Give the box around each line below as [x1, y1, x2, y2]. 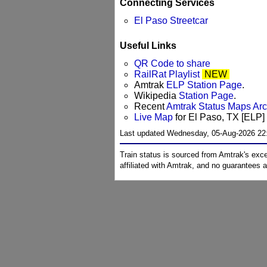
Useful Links [120, 41, 176, 51]
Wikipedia [134, 91, 179, 101]
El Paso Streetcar [134, 15, 208, 26]
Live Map [134, 112, 175, 123]
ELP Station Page [166, 80, 242, 91]
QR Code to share [134, 58, 210, 69]
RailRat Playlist [134, 69, 200, 80]
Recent [134, 101, 166, 112]
